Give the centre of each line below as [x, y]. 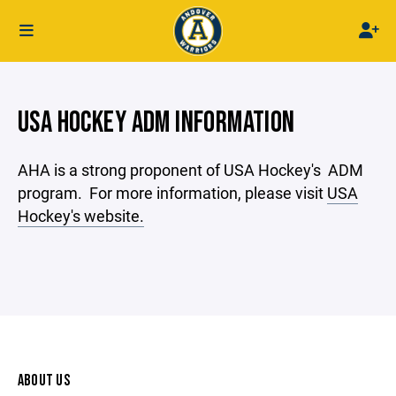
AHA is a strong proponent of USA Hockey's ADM [190, 170]
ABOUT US [44, 381]
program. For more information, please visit [172, 193]
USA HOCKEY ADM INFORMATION [156, 123]
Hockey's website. [81, 216]
